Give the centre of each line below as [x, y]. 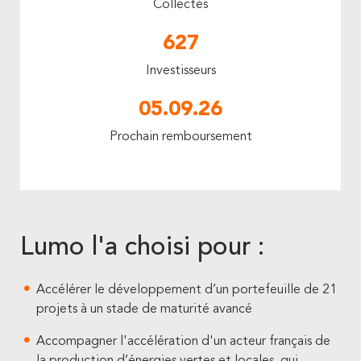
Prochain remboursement [180, 137]
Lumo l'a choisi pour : [142, 248]
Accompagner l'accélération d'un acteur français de [183, 342]
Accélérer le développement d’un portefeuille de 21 [187, 290]
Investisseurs [180, 71]
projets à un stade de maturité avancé [144, 309]
